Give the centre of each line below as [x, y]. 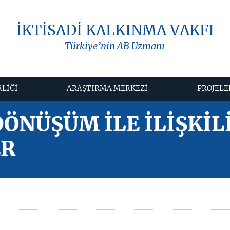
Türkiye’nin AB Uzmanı [115, 47]
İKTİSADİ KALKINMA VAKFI [115, 31]
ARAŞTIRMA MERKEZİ [108, 89]
